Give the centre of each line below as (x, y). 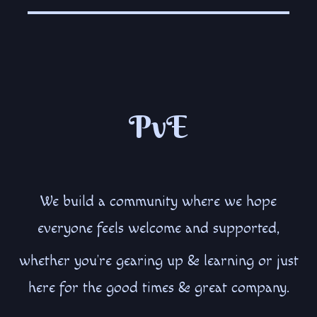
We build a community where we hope (158, 201)
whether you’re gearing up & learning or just (158, 261)
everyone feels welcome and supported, (158, 228)
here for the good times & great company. (158, 288)
